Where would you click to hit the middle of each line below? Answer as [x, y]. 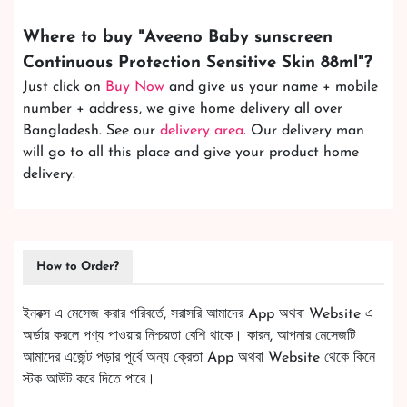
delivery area [202, 131]
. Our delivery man [304, 131]
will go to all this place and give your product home [191, 153]
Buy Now [135, 88]
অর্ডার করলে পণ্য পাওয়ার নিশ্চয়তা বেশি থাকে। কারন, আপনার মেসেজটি [189, 337]
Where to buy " [84, 38]
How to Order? [78, 267]
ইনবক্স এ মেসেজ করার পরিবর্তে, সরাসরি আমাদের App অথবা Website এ [198, 315]
